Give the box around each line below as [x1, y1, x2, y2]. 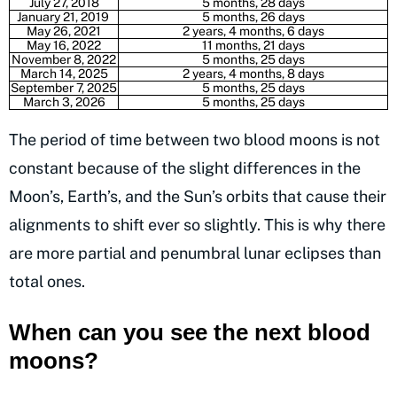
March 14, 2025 [19, 66, 108, 81]
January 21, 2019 [16, 9, 112, 24]
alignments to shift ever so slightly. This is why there [9, 214, 385, 234]
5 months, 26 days [201, 9, 305, 24]
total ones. [9, 271, 85, 291]
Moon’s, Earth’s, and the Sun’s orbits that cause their [9, 186, 386, 206]
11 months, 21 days [201, 37, 305, 52]
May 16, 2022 [27, 37, 101, 52]
